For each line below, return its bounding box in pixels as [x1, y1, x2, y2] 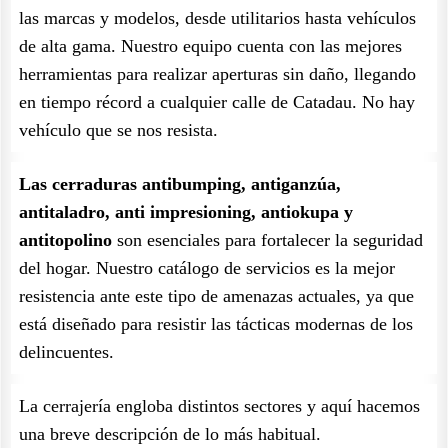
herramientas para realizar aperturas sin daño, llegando [19, 64, 416, 84]
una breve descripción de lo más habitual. [19, 424, 321, 444]
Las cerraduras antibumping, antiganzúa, [19, 174, 341, 194]
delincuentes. [19, 342, 114, 362]
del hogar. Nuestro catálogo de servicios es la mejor [19, 258, 395, 278]
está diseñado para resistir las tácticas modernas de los [19, 314, 413, 334]
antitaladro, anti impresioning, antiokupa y [19, 202, 353, 222]
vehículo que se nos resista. [19, 120, 218, 140]
